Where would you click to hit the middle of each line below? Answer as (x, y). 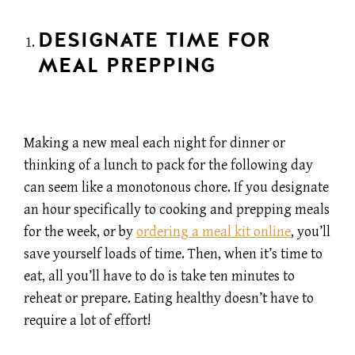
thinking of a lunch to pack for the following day (168, 166)
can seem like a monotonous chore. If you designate (176, 188)
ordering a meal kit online (214, 232)
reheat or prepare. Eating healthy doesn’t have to (169, 299)
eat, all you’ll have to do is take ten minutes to (159, 277)
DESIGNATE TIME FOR (154, 40)
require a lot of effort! (88, 321)
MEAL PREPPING (126, 65)
